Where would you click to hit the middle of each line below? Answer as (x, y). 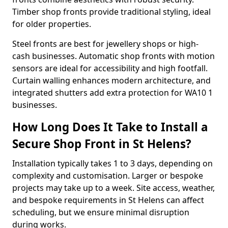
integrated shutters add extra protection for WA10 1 (112, 93)
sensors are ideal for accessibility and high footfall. (110, 68)
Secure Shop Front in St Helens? (102, 144)
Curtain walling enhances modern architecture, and (111, 80)
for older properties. (52, 24)
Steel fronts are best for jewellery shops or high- (105, 44)
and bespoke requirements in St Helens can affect (108, 200)
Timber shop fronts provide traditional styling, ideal (111, 12)
